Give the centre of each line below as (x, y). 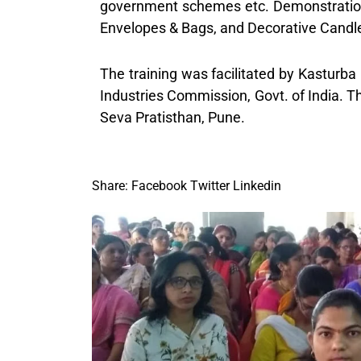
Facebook (159, 186)
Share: (110, 186)
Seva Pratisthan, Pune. (172, 118)
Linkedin (257, 186)
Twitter (210, 186)
